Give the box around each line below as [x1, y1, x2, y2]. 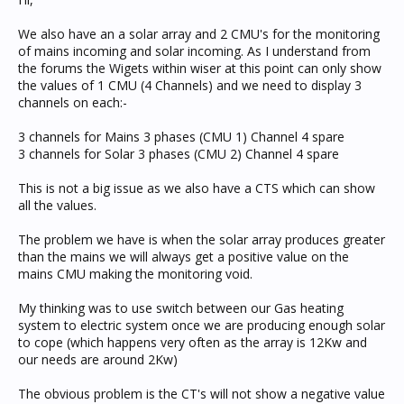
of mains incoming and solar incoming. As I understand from [18, 42, 371, 60]
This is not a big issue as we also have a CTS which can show [18, 179, 375, 197]
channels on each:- [18, 94, 127, 111]
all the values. [18, 197, 96, 214]
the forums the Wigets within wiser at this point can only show [18, 60, 381, 77]
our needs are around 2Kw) [18, 351, 178, 368]
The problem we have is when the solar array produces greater [18, 231, 385, 248]
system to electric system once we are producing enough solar [18, 317, 385, 334]
